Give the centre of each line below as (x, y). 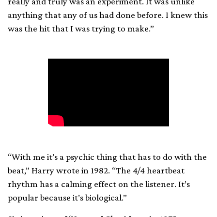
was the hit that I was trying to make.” (81, 29)
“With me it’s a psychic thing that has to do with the (107, 156)
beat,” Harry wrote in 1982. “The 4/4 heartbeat (96, 170)
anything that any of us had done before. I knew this (108, 15)
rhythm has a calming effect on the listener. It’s (99, 184)
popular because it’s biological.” (67, 197)
